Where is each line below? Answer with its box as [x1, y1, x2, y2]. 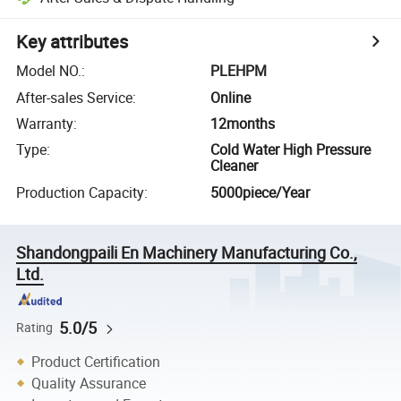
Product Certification [31, 352, 161, 371]
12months [210, 113, 276, 133]
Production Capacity [16, 182, 145, 202]
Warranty [16, 113, 74, 133]
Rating [16, 319, 54, 336]
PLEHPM [210, 61, 268, 81]
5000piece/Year [210, 182, 311, 202]
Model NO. [16, 61, 82, 81]
